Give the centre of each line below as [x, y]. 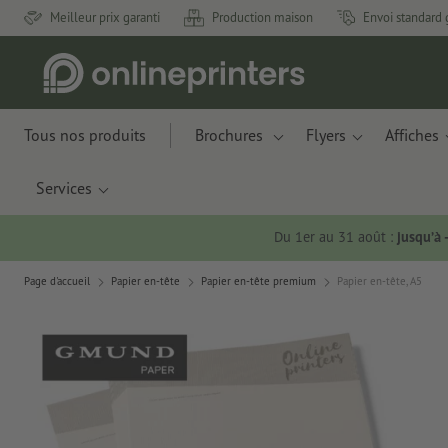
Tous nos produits [85, 135]
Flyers [326, 135]
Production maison [262, 17]
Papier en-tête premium [258, 281]
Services [64, 188]
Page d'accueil [57, 281]
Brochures [231, 135]
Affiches [412, 135]
